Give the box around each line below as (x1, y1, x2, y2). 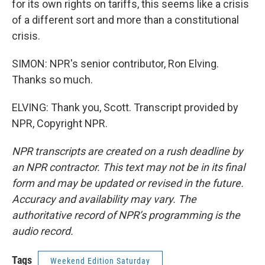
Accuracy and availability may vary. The (12, 193, 196, 205)
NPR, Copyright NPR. (12, 117, 108, 130)
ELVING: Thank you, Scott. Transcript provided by (12, 101, 238, 114)
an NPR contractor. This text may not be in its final (12, 161, 245, 173)
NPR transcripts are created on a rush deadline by (12, 145, 243, 157)
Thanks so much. (12, 73, 93, 86)
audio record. (12, 225, 73, 237)
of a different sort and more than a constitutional (12, 14, 239, 26)
